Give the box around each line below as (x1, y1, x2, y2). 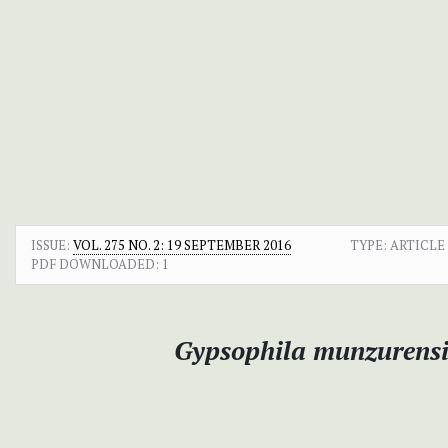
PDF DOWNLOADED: (31, 254, 159, 273)
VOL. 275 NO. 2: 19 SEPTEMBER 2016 (73, 235, 291, 254)
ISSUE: (31, 235, 73, 254)
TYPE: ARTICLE (349, 235, 445, 254)
